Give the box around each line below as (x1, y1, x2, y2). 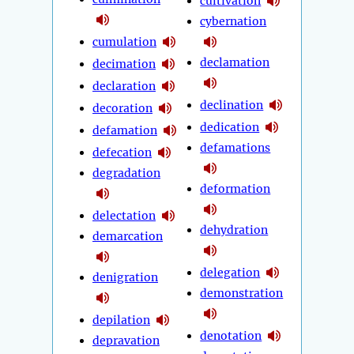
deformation (200, 182, 271, 197)
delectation (92, 208, 156, 223)
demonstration (200, 286, 284, 301)
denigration (92, 270, 158, 285)
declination (200, 97, 264, 112)
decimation (92, 56, 156, 71)
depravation (92, 333, 160, 348)
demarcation (92, 229, 163, 244)
